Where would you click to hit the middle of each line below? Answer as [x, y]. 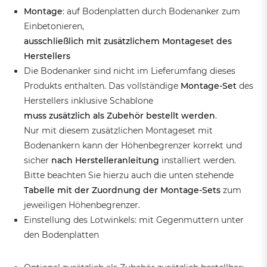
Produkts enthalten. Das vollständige [102, 86]
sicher [38, 161]
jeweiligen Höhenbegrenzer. [82, 205]
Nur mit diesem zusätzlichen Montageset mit [118, 131]
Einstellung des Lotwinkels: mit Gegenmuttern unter [134, 220]
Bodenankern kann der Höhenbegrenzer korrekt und [133, 146]
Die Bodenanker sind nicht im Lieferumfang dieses [130, 71]
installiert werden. [199, 161]
